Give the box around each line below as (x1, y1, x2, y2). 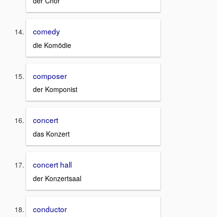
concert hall (33, 159, 72, 170)
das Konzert (33, 129, 70, 139)
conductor (33, 203, 67, 214)
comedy (33, 25, 60, 36)
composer (33, 70, 67, 81)
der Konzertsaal (33, 173, 81, 183)
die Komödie (33, 40, 71, 50)
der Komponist (33, 84, 77, 94)
